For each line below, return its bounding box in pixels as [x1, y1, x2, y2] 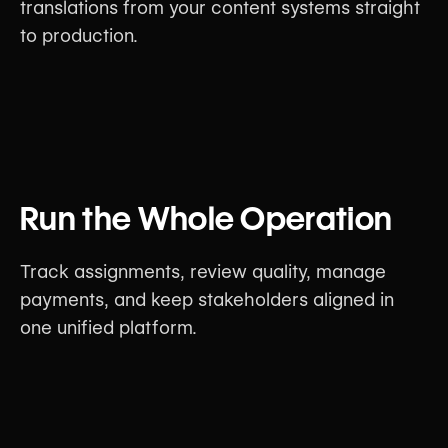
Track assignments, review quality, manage [20, 260, 386, 282]
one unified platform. [20, 316, 197, 338]
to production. [20, 24, 138, 46]
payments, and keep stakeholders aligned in [20, 288, 394, 310]
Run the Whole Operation [20, 198, 393, 238]
